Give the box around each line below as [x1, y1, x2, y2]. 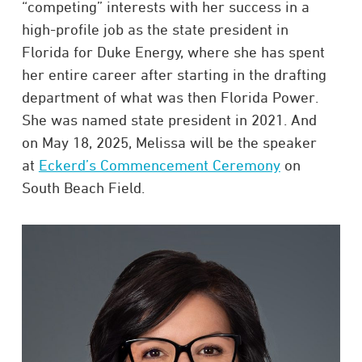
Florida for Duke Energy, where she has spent [21, 43, 325, 61]
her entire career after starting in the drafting [21, 65, 326, 84]
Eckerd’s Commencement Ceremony [38, 156, 280, 175]
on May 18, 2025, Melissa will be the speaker [21, 133, 317, 152]
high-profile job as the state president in [21, 20, 288, 39]
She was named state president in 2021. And [21, 111, 317, 129]
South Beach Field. [21, 179, 145, 197]
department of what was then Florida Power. [21, 88, 318, 107]
